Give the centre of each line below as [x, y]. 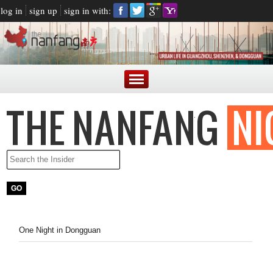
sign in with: [87, 10]
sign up [43, 10]
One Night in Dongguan [60, 230]
